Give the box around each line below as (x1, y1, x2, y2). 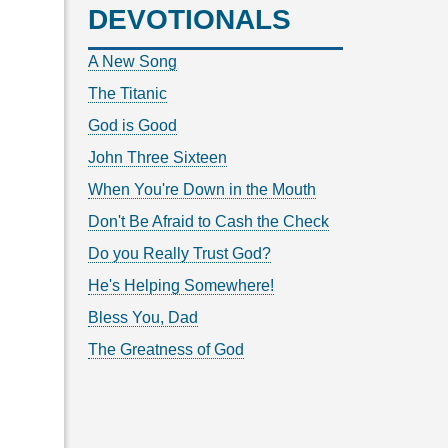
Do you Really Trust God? (88, 245, 272, 263)
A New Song (88, 53, 178, 71)
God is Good (88, 117, 178, 135)
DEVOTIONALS (88, 4, 292, 36)
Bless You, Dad (88, 309, 199, 327)
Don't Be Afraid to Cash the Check (88, 213, 330, 231)
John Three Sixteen (88, 149, 228, 167)
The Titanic (88, 85, 168, 103)
